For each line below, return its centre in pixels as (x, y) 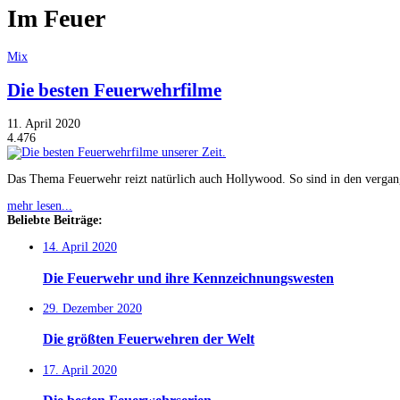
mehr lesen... (40, 206)
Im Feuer (56, 18)
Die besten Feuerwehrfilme (114, 90)
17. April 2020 (80, 370)
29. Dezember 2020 (92, 309)
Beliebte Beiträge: (55, 221)
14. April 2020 (80, 247)
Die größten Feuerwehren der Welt (149, 339)
